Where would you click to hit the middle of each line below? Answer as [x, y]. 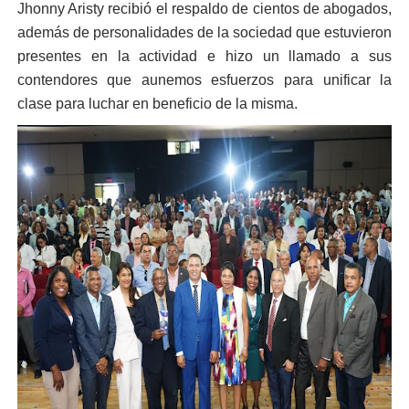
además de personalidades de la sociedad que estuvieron [204, 32]
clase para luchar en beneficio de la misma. [157, 104]
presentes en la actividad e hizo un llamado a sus [204, 56]
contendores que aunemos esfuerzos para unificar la [204, 80]
